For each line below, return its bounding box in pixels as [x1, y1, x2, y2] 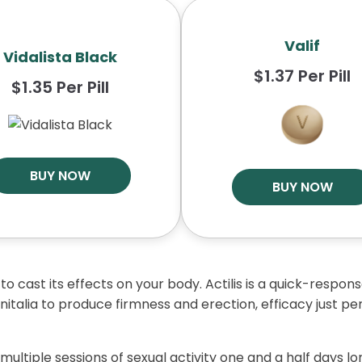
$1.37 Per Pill [254, 65, 351, 87]
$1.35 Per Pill [11, 76, 109, 99]
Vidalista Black [2, 47, 117, 67]
